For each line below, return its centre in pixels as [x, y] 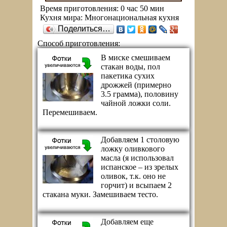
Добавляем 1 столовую [140, 140]
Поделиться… [84, 29]
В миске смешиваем [136, 58]
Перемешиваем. [70, 112]
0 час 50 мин [142, 8]
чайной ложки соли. [136, 103]
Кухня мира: [62, 17]
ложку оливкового [133, 149]
